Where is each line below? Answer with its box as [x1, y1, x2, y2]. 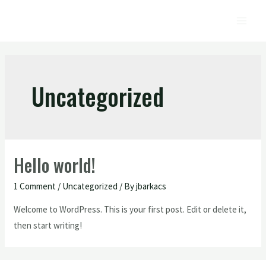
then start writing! [14, 220, 83, 231]
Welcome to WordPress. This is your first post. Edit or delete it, [14, 204, 247, 215]
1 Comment [14, 180, 56, 192]
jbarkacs [136, 180, 167, 192]
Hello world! [14, 151, 96, 178]
